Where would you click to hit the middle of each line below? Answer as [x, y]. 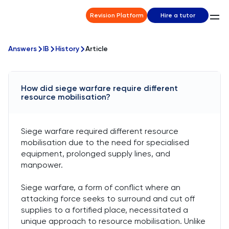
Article [97, 49]
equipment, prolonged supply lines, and [96, 154]
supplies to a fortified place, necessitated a [105, 210]
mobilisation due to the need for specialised [105, 142]
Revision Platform [117, 15]
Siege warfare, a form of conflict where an [101, 187]
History [67, 49]
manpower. [42, 165]
